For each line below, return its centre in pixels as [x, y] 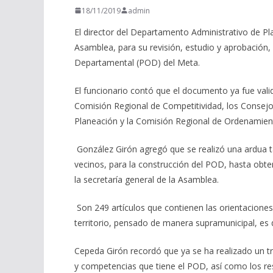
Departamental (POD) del [125, 62]
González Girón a [111, 149]
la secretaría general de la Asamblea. [148, 179]
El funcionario [102, 90]
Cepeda [90, 250]
